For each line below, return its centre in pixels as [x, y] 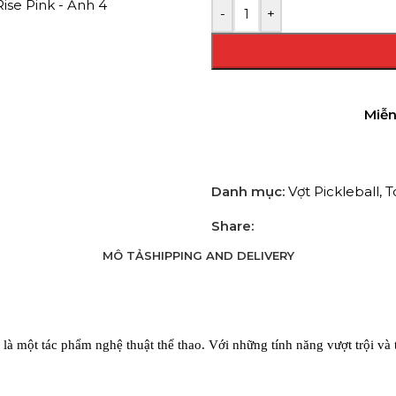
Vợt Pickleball [334, 191]
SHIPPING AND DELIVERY [219, 255]
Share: [232, 226]
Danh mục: [248, 191]
